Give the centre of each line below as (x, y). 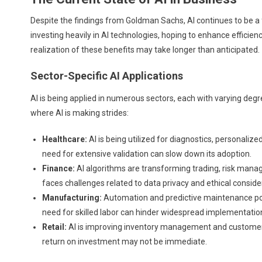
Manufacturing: (72, 197)
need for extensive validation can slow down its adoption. (147, 154)
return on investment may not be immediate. (125, 241)
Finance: (58, 168)
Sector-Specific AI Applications (107, 75)
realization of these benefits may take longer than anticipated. (145, 49)
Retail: (54, 227)
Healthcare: (65, 139)
